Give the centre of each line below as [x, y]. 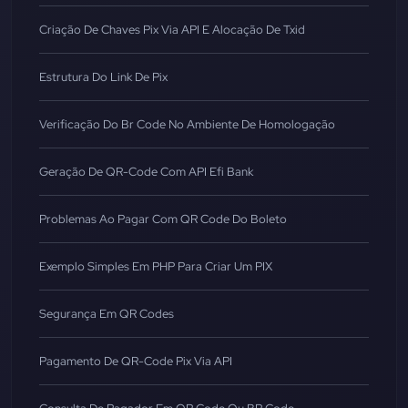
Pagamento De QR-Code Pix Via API [136, 362]
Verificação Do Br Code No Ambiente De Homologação [187, 125]
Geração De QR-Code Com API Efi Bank [146, 172]
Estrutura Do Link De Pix [103, 77]
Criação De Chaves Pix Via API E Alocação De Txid [172, 30]
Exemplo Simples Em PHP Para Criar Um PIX [156, 267]
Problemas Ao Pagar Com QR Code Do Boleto [163, 219]
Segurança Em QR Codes [107, 314]
